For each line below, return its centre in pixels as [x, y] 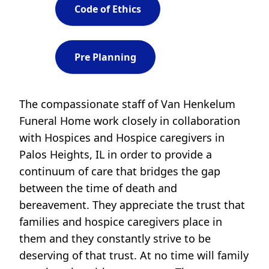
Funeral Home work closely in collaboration [130, 121]
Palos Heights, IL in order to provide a [116, 155]
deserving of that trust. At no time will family [134, 255]
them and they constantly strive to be [115, 239]
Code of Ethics [108, 9]
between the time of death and [98, 188]
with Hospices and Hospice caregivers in [122, 138]
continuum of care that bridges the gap [120, 171]
